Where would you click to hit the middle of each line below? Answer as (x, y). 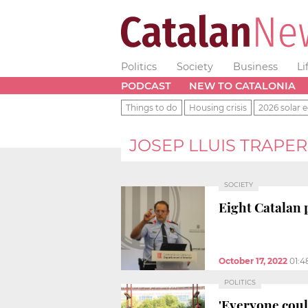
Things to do (152, 107)
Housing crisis (218, 107)
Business (255, 67)
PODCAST (146, 86)
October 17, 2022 (253, 261)
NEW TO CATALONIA (242, 86)
